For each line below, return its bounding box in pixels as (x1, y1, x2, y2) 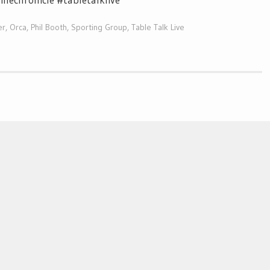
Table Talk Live (131, 21, 184, 33)
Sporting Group (71, 21, 127, 33)
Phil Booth (31, 21, 67, 33)
